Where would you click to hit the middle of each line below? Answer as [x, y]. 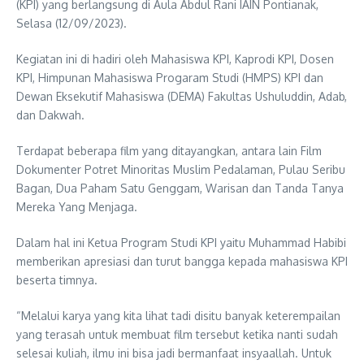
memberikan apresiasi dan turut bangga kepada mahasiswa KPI [182, 262]
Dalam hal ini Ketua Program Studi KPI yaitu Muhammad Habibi [181, 243]
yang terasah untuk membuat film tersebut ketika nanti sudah [177, 335]
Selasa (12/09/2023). [71, 24]
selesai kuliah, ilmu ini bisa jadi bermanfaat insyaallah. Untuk [174, 353]
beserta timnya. [57, 280]
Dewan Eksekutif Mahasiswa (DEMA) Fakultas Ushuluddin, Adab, [182, 97]
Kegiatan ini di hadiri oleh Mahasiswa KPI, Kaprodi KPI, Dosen [175, 59]
